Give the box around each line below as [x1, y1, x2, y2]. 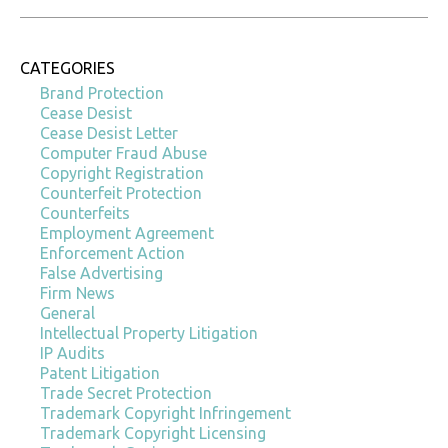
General [40, 303, 95, 322]
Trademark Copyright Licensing [40, 423, 266, 442]
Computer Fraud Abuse [40, 143, 207, 162]
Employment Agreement [40, 223, 214, 242]
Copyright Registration [40, 163, 204, 182]
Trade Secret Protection [40, 383, 212, 402]
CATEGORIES [20, 58, 115, 77]
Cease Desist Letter [40, 123, 178, 142]
